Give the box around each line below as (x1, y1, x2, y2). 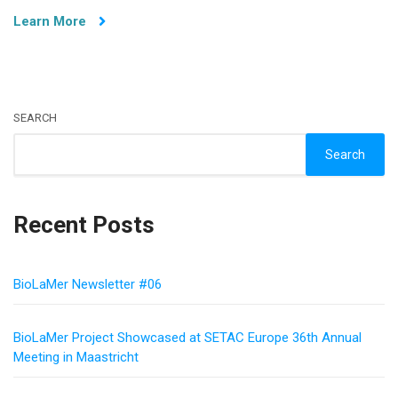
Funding (192, 15, 234, 29)
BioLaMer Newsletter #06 (13, 275, 162, 292)
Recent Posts (13, 211, 155, 238)
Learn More (13, 12, 90, 29)
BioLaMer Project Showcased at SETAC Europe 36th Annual (13, 329, 362, 346)
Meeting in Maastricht (13, 348, 139, 365)
